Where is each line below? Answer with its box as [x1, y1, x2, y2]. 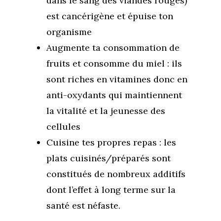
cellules [46, 121, 80, 132]
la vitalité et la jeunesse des [46, 105, 165, 116]
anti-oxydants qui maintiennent [46, 89, 182, 101]
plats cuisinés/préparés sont [46, 152, 171, 164]
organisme [46, 26, 92, 37]
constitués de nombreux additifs [46, 168, 185, 180]
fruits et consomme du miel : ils [46, 58, 182, 69]
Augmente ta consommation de [46, 42, 180, 53]
